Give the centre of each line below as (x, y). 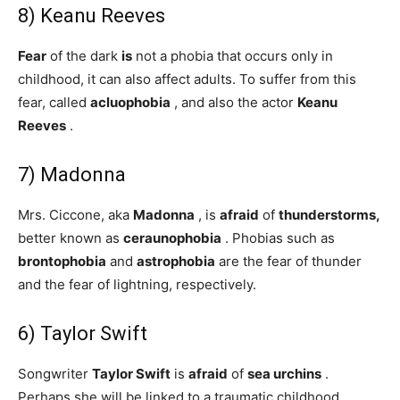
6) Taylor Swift (83, 333)
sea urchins (284, 374)
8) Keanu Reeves (92, 16)
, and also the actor (234, 102)
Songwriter (55, 374)
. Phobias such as (278, 238)
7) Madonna (72, 175)
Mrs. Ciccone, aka (75, 215)
